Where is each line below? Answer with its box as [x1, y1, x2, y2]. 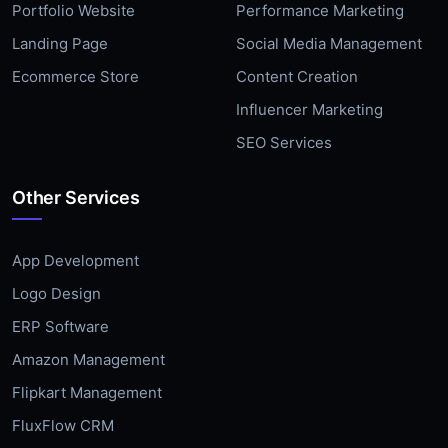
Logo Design [12, 276, 101, 295]
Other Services [12, 179, 140, 200]
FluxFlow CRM [12, 408, 114, 427]
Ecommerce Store [12, 59, 139, 78]
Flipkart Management [12, 375, 162, 394]
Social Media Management [236, 26, 422, 45]
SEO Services [236, 125, 332, 144]
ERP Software [12, 309, 109, 328]
